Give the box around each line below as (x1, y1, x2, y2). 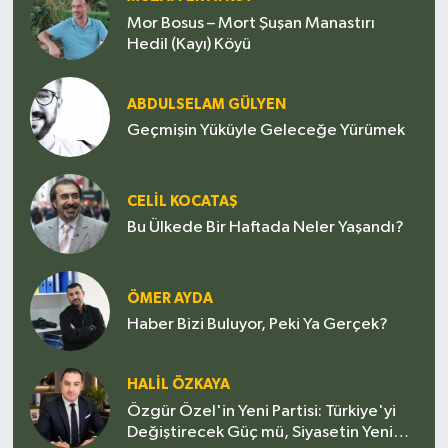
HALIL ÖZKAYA (126, 377, 230, 393)
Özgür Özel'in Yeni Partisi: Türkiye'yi (126, 402, 396, 420)
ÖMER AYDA (126, 290, 213, 306)
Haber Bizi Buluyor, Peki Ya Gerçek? (126, 316, 388, 333)
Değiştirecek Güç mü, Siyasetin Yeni (126, 423, 393, 441)
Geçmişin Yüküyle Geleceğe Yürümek (126, 122, 405, 139)
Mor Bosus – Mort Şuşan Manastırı (126, 14, 375, 32)
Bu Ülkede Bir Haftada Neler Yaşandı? (126, 219, 404, 236)
